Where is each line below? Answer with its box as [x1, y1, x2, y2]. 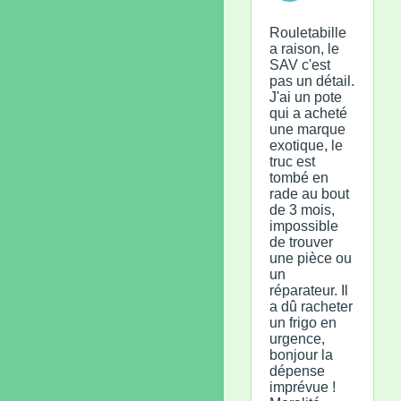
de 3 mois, [269, 201, 335, 218]
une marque [269, 121, 346, 137]
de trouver [269, 234, 333, 250]
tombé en [269, 169, 328, 185]
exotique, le [269, 137, 343, 153]
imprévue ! [269, 379, 336, 395]
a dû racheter [269, 298, 353, 314]
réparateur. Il [269, 282, 348, 298]
